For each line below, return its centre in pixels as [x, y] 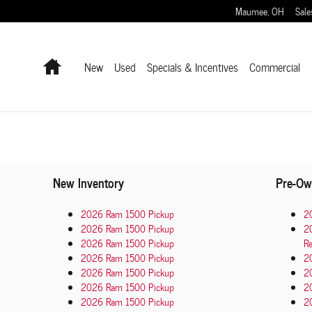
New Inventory [88, 182]
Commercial [275, 67]
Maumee [251, 11]
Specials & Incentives [193, 67]
